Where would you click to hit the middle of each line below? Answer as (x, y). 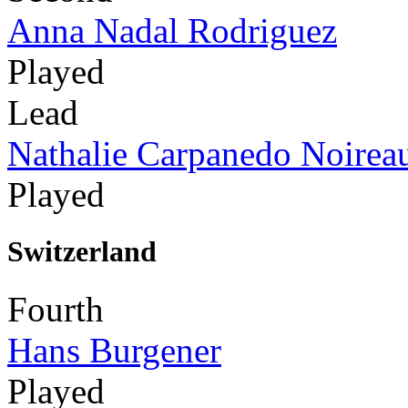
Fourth (56, 310)
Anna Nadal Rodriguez (172, 30)
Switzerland (82, 251)
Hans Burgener (114, 351)
